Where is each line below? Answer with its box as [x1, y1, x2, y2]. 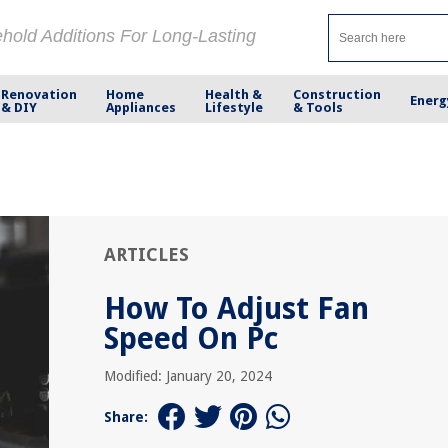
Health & [205, 86, 263, 102]
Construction [292, 86, 381, 102]
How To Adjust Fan [104, 291, 369, 326]
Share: [104, 409, 148, 425]
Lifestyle [205, 99, 264, 115]
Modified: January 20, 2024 [104, 368, 272, 384]
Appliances [106, 99, 177, 115]
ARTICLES [104, 244, 189, 265]
